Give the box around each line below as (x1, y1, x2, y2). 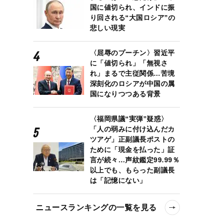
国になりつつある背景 (89, 89, 161, 98)
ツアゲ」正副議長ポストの (89, 135, 175, 143)
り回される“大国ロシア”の (89, 13, 175, 22)
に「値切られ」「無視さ (89, 59, 168, 67)
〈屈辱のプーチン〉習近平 (89, 48, 175, 57)
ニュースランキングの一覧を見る (36, 203, 157, 212)
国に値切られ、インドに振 (89, 3, 175, 11)
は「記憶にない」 (89, 176, 147, 184)
